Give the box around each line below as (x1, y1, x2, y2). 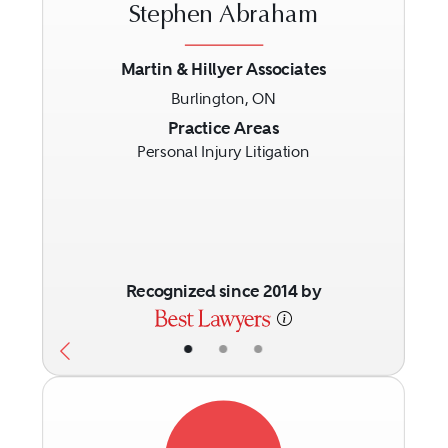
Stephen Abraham (128, 5, 320, 30)
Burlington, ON (171, 90, 277, 109)
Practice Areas (168, 117, 279, 139)
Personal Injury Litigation (137, 143, 310, 161)
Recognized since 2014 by (126, 281, 322, 303)
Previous (58, 114, 155, 144)
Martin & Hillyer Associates (121, 58, 327, 81)
